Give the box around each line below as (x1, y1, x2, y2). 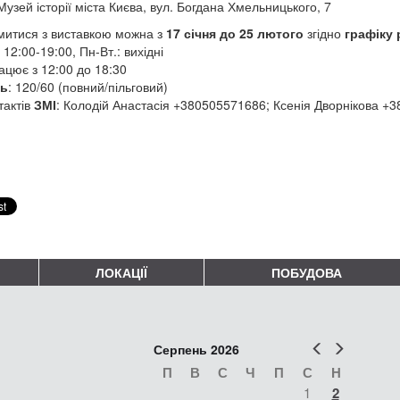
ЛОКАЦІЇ (96, 262, 147, 281)
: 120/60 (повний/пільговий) (7, 77, 168, 96)
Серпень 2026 (154, 339, 239, 358)
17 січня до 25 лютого (165, 23, 304, 42)
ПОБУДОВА (271, 262, 342, 281)
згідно (303, 23, 345, 42)
